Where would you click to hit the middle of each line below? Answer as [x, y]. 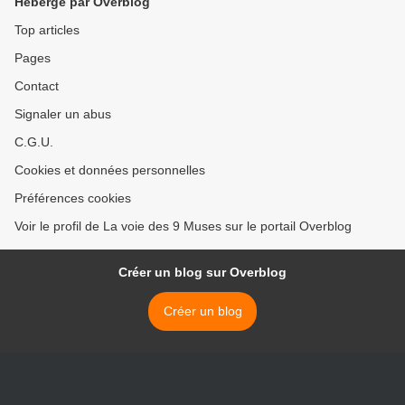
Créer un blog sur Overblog [202, 273]
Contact [37, 86]
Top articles [47, 30]
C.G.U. [34, 142]
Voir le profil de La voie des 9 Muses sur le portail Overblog [183, 226]
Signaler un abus [63, 114]
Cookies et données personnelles [110, 170]
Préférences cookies [73, 198]
